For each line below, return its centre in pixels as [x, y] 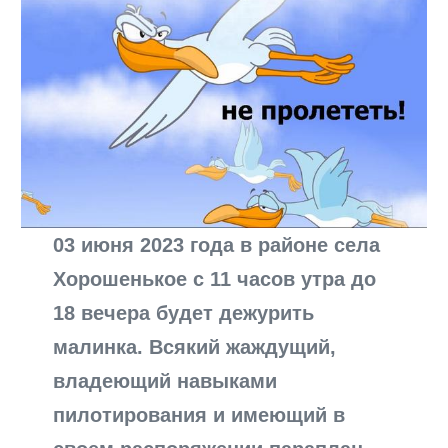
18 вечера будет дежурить [184, 312]
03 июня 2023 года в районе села [217, 244]
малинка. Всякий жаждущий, [195, 346]
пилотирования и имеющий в [199, 414]
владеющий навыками [165, 380]
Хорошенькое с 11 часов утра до [215, 278]
